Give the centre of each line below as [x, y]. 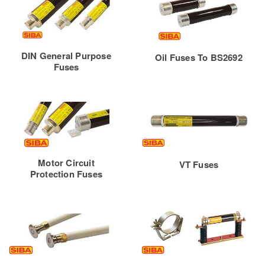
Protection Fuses [66, 174]
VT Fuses [199, 165]
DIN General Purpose [66, 56]
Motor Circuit [66, 163]
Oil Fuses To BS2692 [199, 58]
